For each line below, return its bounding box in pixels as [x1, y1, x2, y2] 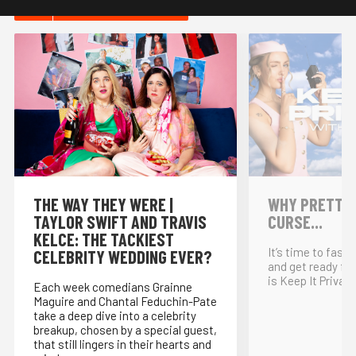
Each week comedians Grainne [33, 280, 192, 295]
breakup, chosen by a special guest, [33, 323, 217, 338]
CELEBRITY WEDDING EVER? [33, 246, 212, 268]
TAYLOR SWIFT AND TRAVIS [33, 211, 207, 233]
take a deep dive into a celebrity [33, 308, 196, 323]
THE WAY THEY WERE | [33, 194, 173, 215]
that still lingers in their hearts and [33, 337, 211, 352]
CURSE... [268, 211, 323, 233]
